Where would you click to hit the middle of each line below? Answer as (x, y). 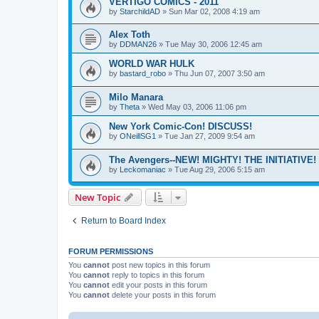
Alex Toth (130, 35)
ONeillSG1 (138, 136)
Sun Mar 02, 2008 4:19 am (214, 11)
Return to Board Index (124, 221)
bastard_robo (143, 74)
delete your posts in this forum (163, 295)
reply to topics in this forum (157, 275)
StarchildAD (140, 11)
